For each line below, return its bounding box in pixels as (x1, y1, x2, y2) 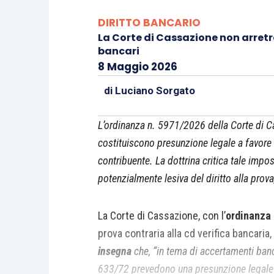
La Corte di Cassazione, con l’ (98, 209, 226, 222)
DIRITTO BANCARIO (98, 15, 201, 30)
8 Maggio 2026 (98, 59, 177, 74)
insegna (98, 244, 131, 257)
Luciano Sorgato (115, 84, 195, 97)
